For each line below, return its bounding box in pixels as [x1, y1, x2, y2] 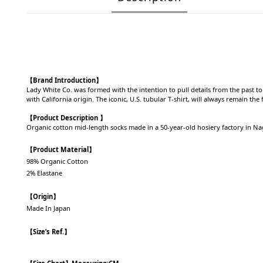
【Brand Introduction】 [26, 76, 102, 85]
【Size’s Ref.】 [26, 227, 70, 236]
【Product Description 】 [26, 113, 106, 122]
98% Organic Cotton [26, 157, 88, 166]
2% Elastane [26, 168, 62, 177]
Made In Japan [26, 204, 70, 213]
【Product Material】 [26, 145, 95, 154]
